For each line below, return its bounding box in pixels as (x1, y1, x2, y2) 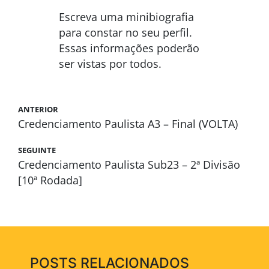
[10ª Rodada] (17, 172, 82, 187)
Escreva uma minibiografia (59, 9, 195, 24)
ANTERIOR (17, 103, 58, 115)
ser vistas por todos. (59, 56, 162, 71)
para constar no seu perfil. (59, 25, 193, 40)
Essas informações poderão (59, 40, 200, 55)
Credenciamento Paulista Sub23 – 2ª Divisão (17, 157, 240, 172)
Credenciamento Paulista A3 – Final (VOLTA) (17, 116, 238, 131)
